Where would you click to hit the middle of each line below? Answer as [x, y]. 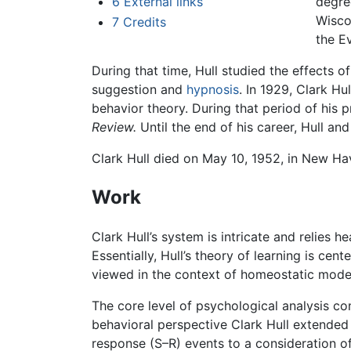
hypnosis [213, 90]
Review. [114, 127]
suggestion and [139, 90]
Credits [144, 22]
